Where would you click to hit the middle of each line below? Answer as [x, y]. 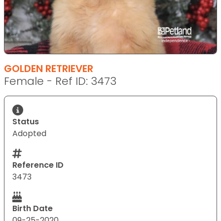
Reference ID [38, 165]
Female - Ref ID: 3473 [60, 81]
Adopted [29, 133]
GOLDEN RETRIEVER [49, 68]
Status [26, 121]
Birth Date [33, 208]
